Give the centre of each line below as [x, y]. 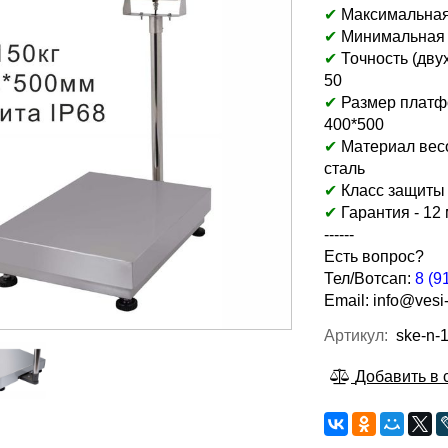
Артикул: [356, 335]
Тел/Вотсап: [369, 278]
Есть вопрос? [374, 256]
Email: [348, 300]
